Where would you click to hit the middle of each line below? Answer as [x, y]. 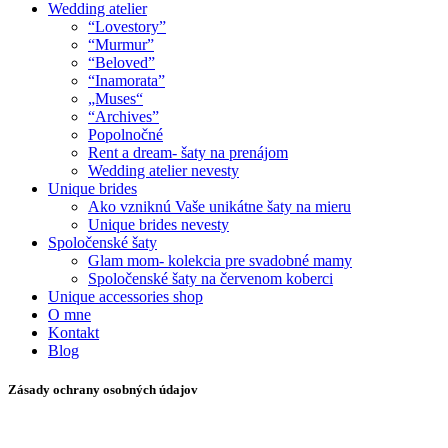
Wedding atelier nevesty [163, 170]
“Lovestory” [127, 26]
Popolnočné [125, 134]
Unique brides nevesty [158, 224]
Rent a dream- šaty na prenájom [188, 152]
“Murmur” [121, 44]
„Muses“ [115, 98]
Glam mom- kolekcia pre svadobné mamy [220, 260]
